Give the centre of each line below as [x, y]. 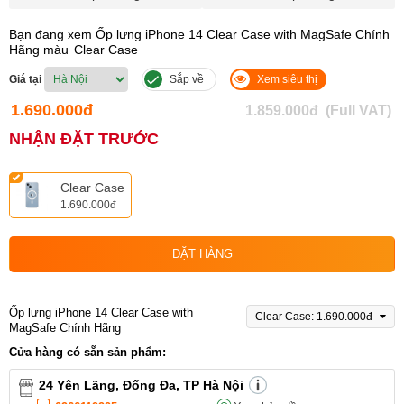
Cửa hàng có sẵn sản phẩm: [87, 353]
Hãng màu [41, 50]
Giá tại [25, 80]
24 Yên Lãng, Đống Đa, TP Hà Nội [141, 386]
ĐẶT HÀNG [202, 254]
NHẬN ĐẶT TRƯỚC [84, 139]
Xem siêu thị [287, 80]
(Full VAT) [358, 111]
